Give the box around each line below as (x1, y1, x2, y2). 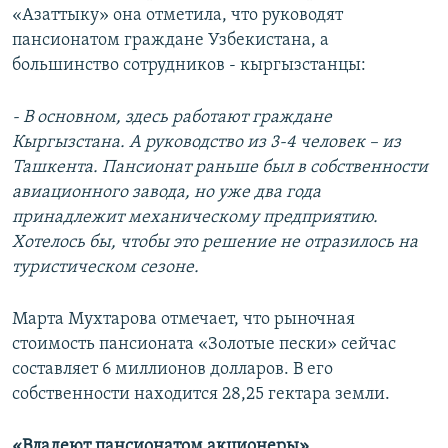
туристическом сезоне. (12, 258, 199, 278)
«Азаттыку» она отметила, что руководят (12, 6, 343, 26)
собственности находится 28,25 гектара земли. (12, 385, 390, 405)
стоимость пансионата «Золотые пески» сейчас (12, 335, 396, 355)
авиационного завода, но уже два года (12, 183, 321, 203)
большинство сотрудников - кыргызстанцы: (12, 56, 366, 76)
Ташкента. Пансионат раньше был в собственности (12, 158, 428, 178)
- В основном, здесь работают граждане (12, 108, 332, 128)
